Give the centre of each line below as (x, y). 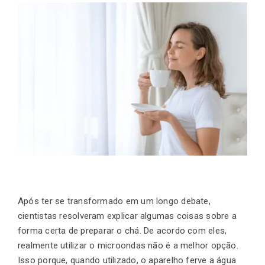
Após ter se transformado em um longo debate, (114, 201)
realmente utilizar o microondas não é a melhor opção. (128, 246)
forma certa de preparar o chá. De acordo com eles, (122, 231)
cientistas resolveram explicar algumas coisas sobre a (127, 216)
